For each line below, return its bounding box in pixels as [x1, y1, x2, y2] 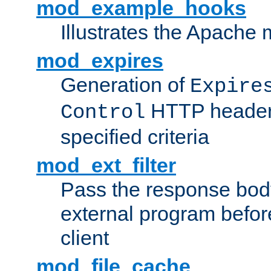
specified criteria [60, 125, 209, 149]
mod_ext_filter [36, 154, 176, 177]
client [60, 226, 109, 250]
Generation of [60, 73, 190, 97]
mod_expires [36, 49, 163, 73]
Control [60, 101, 145, 125]
